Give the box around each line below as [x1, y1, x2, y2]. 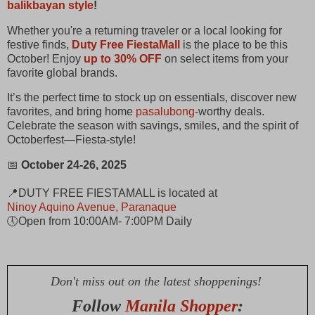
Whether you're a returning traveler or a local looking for [7, 24, 282, 37]
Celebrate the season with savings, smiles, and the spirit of [7, 120, 298, 132]
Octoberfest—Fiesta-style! [7, 134, 136, 146]
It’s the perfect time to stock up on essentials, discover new [7, 91, 297, 104]
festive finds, [7, 38, 72, 51]
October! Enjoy [7, 52, 84, 65]
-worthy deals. [195, 105, 264, 118]
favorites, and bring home [7, 105, 136, 118]
